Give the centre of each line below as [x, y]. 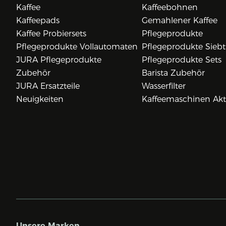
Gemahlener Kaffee [179, 21]
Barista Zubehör [173, 73]
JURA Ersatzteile [48, 86]
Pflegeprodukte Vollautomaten [77, 47]
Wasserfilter [163, 86]
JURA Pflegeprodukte [59, 60]
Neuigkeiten [40, 99]
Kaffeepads [38, 21]
